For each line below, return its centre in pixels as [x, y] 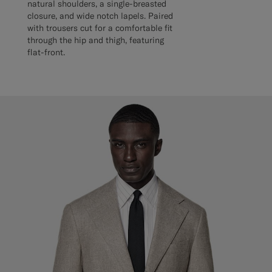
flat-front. [46, 53]
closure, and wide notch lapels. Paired [100, 16]
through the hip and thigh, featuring [96, 40]
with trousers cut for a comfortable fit [100, 28]
